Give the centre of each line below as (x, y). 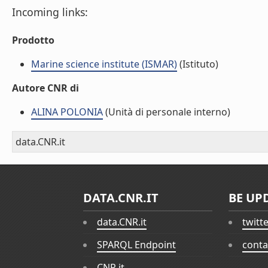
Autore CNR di (45, 88)
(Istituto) (198, 64)
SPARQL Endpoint (136, 245)
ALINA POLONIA (67, 112)
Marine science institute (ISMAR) (104, 64)
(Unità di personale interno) (167, 112)
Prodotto (33, 40)
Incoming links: (50, 12)
